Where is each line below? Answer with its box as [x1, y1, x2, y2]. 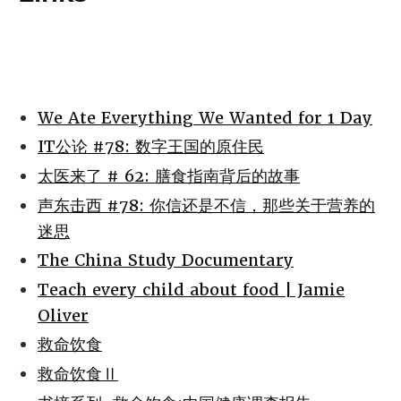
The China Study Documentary [38, 250, 294, 271]
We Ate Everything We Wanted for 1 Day [38, 107, 372, 128]
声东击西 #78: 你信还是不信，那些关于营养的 [38, 194, 375, 216]
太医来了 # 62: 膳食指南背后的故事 [38, 166, 300, 187]
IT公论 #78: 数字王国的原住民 [38, 136, 264, 158]
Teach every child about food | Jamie [38, 278, 345, 300]
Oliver [38, 304, 89, 326]
